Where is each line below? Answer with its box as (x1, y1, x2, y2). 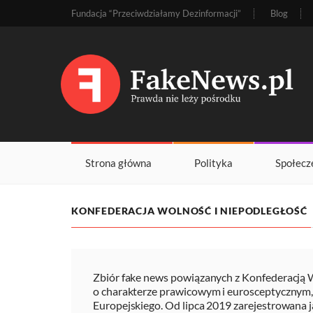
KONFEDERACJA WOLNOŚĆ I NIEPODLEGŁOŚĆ (71, 205, 307, 217)
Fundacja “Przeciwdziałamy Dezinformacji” (71, 8, 241, 19)
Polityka (194, 156, 233, 170)
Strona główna (85, 156, 152, 170)
